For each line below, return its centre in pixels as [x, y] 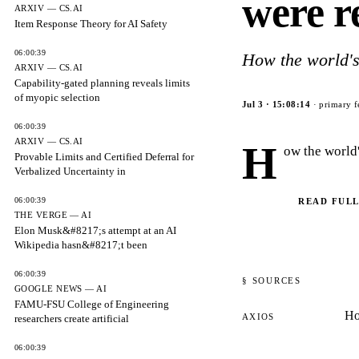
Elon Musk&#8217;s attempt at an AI [95, 230]
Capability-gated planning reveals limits [102, 83]
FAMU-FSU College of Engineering [92, 304]
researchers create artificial [72, 319]
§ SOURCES [272, 280]
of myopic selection [57, 97]
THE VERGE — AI [53, 215]
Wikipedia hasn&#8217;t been [81, 245]
